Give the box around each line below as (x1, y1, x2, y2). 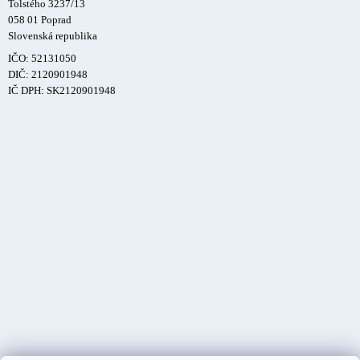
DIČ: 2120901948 (8, 68, 88, 80)
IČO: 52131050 (8, 52, 76, 64)
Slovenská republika (8, 30, 97, 42)
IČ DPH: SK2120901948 (8, 84, 116, 96)
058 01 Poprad (8, 14, 72, 26)
